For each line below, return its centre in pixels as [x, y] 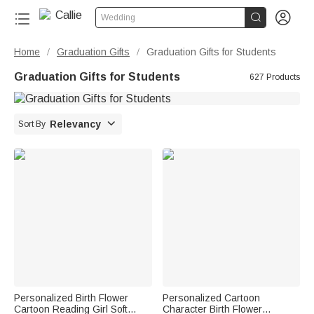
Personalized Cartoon [211, 298]
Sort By [32, 124]
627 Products [275, 77]
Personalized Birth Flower [71, 298]
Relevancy [75, 124]
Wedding [118, 18]
